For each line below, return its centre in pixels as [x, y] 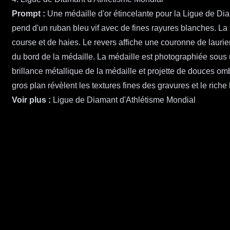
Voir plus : [31, 100]
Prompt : [28, 14]
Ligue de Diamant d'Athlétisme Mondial [124, 100]
